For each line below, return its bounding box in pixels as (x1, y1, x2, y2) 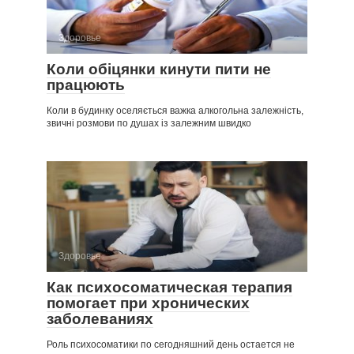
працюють (47, 76, 125, 93)
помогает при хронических (47, 294, 250, 311)
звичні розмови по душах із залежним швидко (47, 117, 251, 129)
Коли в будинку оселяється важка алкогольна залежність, (47, 104, 303, 116)
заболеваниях (47, 310, 153, 327)
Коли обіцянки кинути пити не (47, 60, 271, 77)
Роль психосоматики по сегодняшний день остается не (47, 338, 295, 350)
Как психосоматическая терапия (47, 278, 292, 296)
